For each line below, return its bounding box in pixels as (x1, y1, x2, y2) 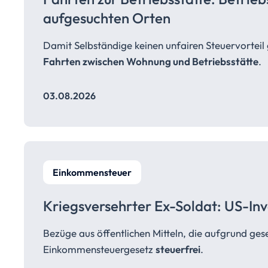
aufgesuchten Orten (43, 9, 170, 27)
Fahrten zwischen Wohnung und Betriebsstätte (43, 55, 258, 68)
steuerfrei (156, 243, 200, 255)
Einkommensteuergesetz (43, 243, 156, 255)
